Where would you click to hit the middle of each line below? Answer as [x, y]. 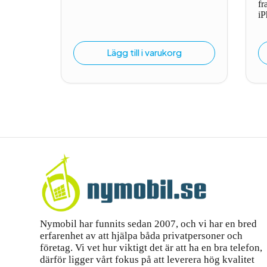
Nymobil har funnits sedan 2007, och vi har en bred [148, 224]
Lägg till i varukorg [144, 52]
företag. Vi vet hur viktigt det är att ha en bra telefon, [151, 248]
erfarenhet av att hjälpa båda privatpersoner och [141, 236]
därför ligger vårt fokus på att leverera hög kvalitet [147, 260]
